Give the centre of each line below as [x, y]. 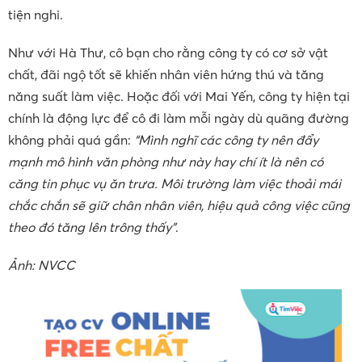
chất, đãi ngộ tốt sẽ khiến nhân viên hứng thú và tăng [166, 74]
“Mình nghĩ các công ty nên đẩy [226, 139]
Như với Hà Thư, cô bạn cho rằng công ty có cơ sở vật [168, 52]
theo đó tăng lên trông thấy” [92, 227]
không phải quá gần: [71, 139]
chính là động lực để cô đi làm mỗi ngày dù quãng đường [179, 118]
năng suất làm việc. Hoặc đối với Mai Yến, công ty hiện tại [179, 96]
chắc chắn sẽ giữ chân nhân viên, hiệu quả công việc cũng [179, 205]
